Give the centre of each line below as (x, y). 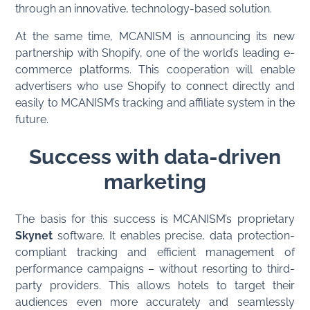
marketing (155, 181)
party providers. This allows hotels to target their (155, 285)
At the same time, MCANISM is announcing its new (155, 36)
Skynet (34, 235)
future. (32, 119)
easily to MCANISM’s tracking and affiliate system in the (155, 102)
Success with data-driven (155, 156)
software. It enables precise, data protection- (174, 235)
